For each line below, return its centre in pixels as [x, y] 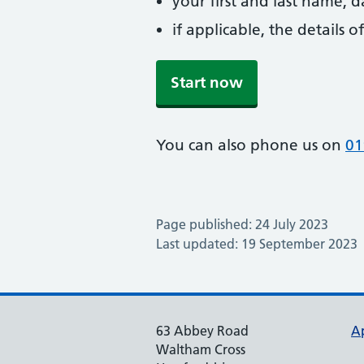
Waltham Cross [201, 349]
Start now [207, 82]
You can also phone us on [251, 145]
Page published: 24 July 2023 [242, 224]
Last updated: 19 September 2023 [257, 244]
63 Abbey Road [202, 331]
